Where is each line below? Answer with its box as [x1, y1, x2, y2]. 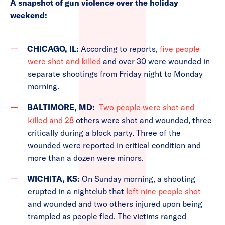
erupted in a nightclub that [28, 186, 126, 196]
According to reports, [81, 44, 160, 54]
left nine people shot [126, 186, 201, 196]
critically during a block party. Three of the [28, 128, 181, 138]
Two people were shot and [99, 102, 194, 113]
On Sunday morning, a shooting [80, 174, 195, 184]
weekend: [10, 10, 47, 20]
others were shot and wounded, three [76, 115, 212, 125]
